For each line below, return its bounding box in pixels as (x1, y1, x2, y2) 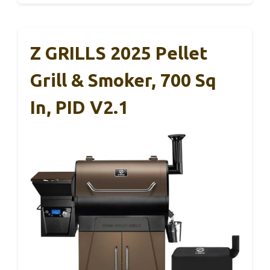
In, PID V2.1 (30, 97, 128, 118)
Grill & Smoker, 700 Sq (30, 70, 216, 91)
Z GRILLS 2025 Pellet (30, 43, 208, 64)
